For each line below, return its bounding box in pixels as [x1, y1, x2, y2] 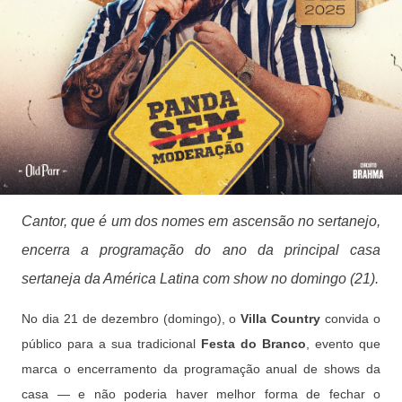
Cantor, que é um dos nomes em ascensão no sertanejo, [22, 214, 380, 229]
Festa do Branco [201, 336, 306, 351]
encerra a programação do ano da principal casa [22, 242, 380, 258]
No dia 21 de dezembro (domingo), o [22, 311, 241, 326]
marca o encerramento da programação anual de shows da [22, 362, 380, 376]
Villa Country [240, 311, 321, 326]
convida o [320, 311, 381, 326]
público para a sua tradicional [22, 336, 201, 351]
